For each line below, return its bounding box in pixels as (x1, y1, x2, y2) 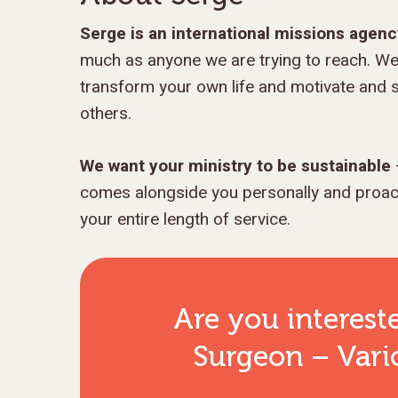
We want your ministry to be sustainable (80, 153, 395, 179)
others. (80, 101, 131, 126)
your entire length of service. (80, 206, 291, 232)
